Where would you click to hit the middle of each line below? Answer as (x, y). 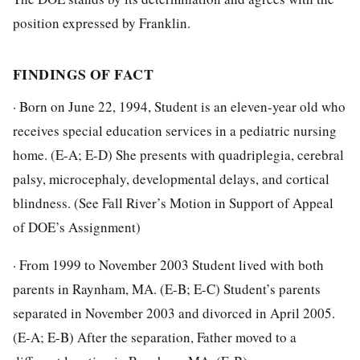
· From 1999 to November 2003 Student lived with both (168, 264)
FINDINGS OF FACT (84, 74)
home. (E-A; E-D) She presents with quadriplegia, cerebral (178, 154)
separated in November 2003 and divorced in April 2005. (174, 313)
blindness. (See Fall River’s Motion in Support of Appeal (173, 202)
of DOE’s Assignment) (77, 227)
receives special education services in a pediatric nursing (175, 130)
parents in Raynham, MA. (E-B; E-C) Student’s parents (167, 288)
